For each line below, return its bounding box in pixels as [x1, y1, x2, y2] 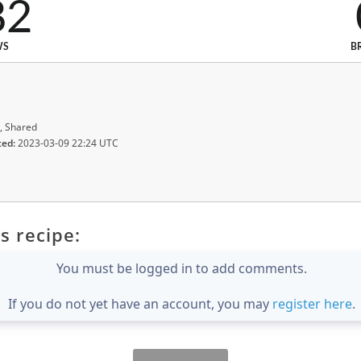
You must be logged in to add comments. [56, 259, 307, 278]
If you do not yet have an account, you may [8, 295, 272, 313]
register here [272, 295, 352, 313]
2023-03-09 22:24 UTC [15, 136, 118, 151]
